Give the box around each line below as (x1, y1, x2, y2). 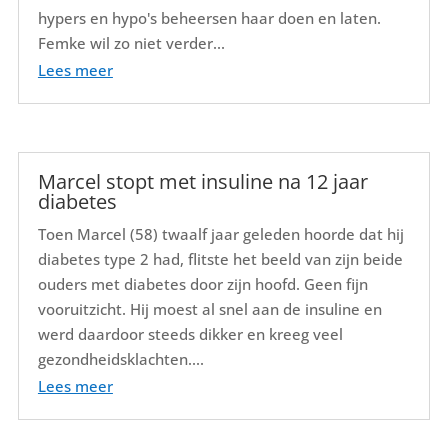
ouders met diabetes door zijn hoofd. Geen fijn (37, 273, 368, 294)
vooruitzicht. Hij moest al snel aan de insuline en (37, 298, 382, 319)
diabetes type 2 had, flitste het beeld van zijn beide (37, 248, 403, 269)
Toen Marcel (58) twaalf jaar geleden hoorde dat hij (37, 223, 404, 244)
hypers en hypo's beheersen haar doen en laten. (37, 8, 381, 29)
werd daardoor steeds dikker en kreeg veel (37, 323, 343, 344)
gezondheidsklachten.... (37, 348, 204, 369)
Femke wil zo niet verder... (37, 33, 225, 54)
